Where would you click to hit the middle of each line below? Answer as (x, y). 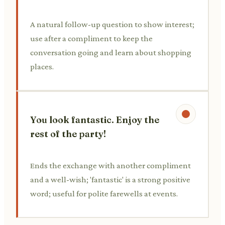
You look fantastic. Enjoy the (95, 120)
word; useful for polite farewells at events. (104, 193)
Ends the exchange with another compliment (110, 165)
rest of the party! (68, 134)
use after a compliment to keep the (91, 38)
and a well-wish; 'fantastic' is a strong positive (110, 179)
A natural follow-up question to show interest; (112, 24)
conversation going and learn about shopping (111, 52)
